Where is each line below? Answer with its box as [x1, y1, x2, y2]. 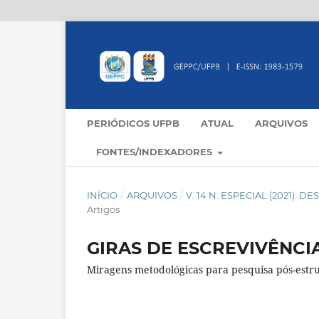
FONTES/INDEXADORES [96, 146, 215, 158]
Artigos [87, 204, 120, 216]
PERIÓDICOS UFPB [87, 117, 179, 130]
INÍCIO [87, 189, 117, 202]
